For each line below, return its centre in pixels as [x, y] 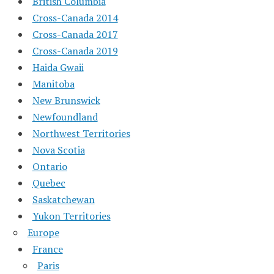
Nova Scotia [58, 150]
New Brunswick [66, 100]
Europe [43, 232]
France [47, 249]
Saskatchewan [63, 199]
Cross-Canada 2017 [75, 34]
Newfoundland [65, 117]
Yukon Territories [71, 216]
